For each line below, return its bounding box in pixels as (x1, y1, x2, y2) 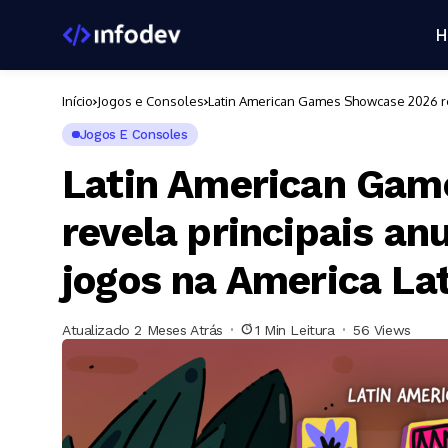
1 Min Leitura (255, 321, 335, 338)
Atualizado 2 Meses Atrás (62, 321, 223, 338)
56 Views (353, 321, 411, 338)
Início (62, 93, 93, 109)
